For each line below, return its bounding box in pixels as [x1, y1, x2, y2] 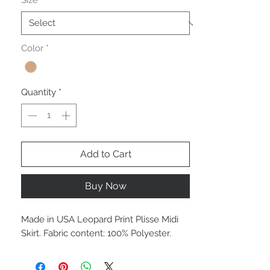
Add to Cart [80, 148, 131, 160]
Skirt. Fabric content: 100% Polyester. [21, 227, 171, 239]
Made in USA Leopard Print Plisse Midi [21, 213, 178, 225]
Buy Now [84, 180, 127, 192]
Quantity [21, 87, 56, 98]
